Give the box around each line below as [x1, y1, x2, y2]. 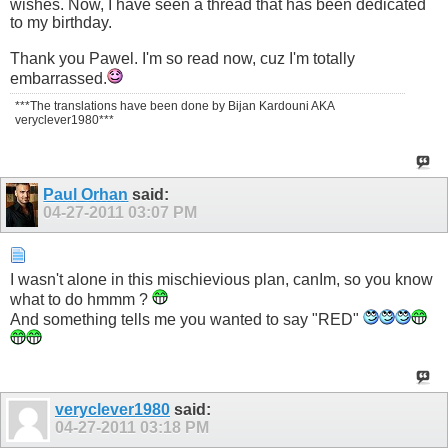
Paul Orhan [43, 186, 129, 204]
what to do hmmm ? [10, 291, 152, 309]
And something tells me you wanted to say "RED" [10, 311, 363, 329]
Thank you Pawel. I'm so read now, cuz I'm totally [10, 50, 355, 68]
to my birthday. [10, 14, 112, 32]
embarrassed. [10, 70, 107, 88]
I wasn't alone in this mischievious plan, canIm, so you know [10, 271, 433, 289]
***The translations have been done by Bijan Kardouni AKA [15, 99, 334, 114]
